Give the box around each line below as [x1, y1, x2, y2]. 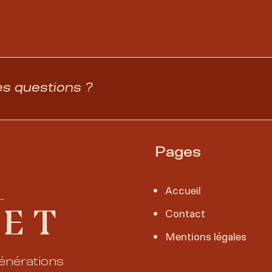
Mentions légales [165, 229, 247, 243]
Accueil [165, 183, 202, 197]
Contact [165, 206, 206, 220]
